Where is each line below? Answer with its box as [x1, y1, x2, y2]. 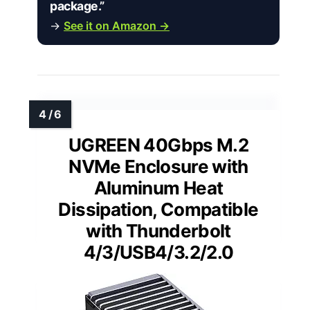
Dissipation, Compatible [58, 199, 259, 221]
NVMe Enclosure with [69, 156, 248, 178]
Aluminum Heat [93, 177, 224, 199]
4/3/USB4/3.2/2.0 [83, 241, 234, 264]
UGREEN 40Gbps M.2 [69, 134, 248, 156]
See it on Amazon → [64, 19, 170, 33]
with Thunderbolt [86, 220, 231, 242]
